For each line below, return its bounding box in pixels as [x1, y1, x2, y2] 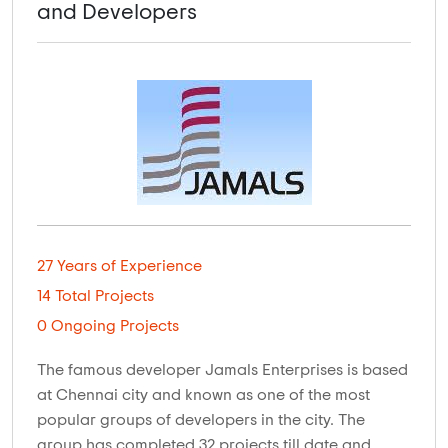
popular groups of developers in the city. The [37, 411, 365, 428]
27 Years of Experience [37, 257, 202, 274]
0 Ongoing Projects [37, 317, 179, 334]
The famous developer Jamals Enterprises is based [37, 361, 408, 378]
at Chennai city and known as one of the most [37, 386, 370, 403]
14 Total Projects [37, 287, 154, 304]
